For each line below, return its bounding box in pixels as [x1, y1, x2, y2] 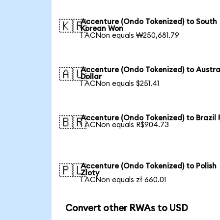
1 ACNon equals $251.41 [81, 80, 160, 87]
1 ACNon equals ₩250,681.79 [81, 31, 180, 39]
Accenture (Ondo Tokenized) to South [81, 18, 218, 26]
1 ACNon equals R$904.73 [81, 121, 169, 129]
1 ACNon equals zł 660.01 [81, 176, 166, 184]
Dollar [81, 73, 102, 81]
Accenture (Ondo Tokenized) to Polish [81, 162, 217, 170]
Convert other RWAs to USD [65, 204, 188, 213]
